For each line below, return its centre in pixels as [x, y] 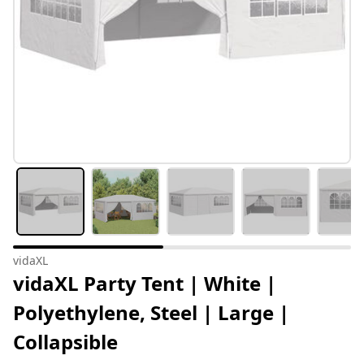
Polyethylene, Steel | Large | [151, 313]
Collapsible [65, 342]
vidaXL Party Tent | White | [145, 284]
